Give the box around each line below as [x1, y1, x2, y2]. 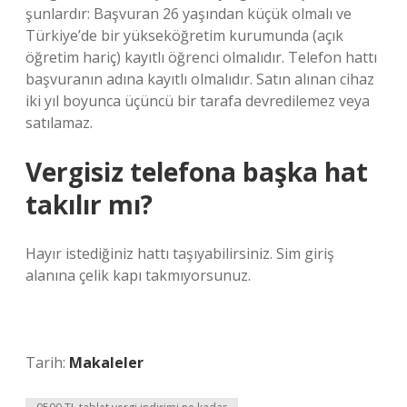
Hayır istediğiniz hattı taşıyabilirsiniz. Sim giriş [25, 243, 334, 263]
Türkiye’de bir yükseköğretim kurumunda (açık [25, 25, 343, 45]
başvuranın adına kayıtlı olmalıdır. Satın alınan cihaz [25, 69, 374, 89]
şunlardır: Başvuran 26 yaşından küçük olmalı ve [25, 4, 352, 24]
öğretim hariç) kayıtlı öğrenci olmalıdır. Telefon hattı [25, 47, 377, 67]
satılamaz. [25, 113, 93, 133]
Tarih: [25, 352, 69, 372]
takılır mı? [25, 187, 153, 222]
